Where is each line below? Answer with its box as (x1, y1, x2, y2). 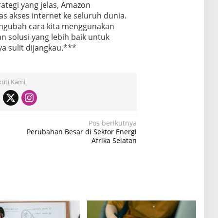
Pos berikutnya (89, 118, 137, 127)
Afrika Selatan (91, 136, 137, 145)
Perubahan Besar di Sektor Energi (27, 127, 137, 136)
